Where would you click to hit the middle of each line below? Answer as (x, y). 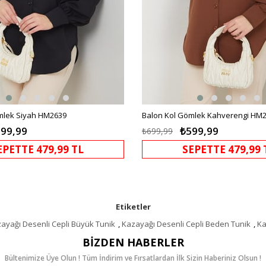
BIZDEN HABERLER (133, 242)
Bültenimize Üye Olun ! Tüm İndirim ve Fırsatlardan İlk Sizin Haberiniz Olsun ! (133, 258)
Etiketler (133, 206)
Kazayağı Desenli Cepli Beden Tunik (186, 224)
